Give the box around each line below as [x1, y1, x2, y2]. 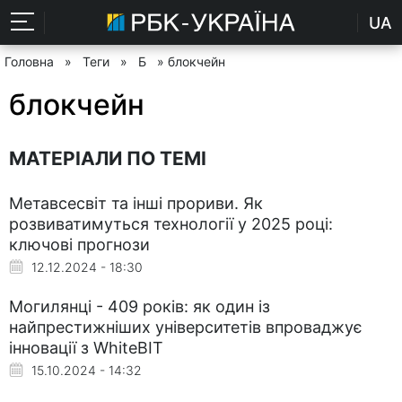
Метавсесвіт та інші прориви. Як [9, 193, 263, 213]
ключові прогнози [9, 234, 150, 254]
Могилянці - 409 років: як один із [9, 296, 270, 316]
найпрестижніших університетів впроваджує [9, 317, 363, 336]
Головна [4, 54, 54, 69]
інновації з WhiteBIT [9, 337, 163, 357]
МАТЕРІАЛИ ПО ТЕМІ [9, 146, 206, 170]
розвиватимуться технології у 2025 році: [9, 214, 333, 233]
